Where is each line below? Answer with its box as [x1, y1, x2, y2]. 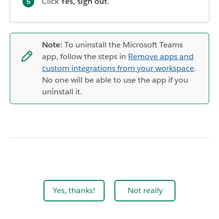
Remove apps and [128, 51, 194, 62]
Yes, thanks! [53, 185, 95, 196]
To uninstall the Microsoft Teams [63, 40, 183, 50]
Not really [127, 185, 163, 196]
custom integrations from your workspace [42, 63, 194, 73]
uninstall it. [42, 87, 82, 97]
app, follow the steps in [42, 51, 128, 62]
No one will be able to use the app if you [42, 75, 188, 85]
